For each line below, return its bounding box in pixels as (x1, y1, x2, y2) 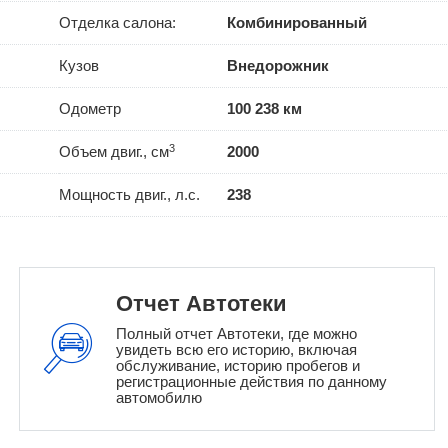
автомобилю (115, 389, 202, 407)
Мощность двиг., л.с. (58, 186, 200, 204)
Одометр (58, 100, 121, 118)
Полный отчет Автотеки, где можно (115, 325, 357, 343)
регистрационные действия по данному (115, 373, 387, 391)
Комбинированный (227, 14, 368, 32)
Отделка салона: (58, 14, 176, 32)
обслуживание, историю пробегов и (115, 357, 360, 375)
